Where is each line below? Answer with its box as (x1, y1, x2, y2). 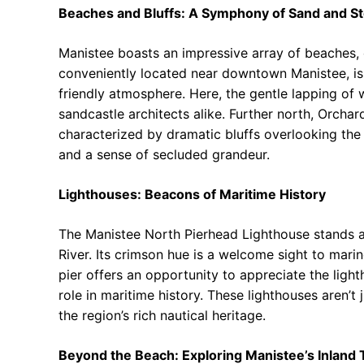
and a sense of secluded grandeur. (58, 146, 270, 163)
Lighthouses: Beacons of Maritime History (58, 186, 326, 203)
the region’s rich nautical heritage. (58, 307, 266, 324)
